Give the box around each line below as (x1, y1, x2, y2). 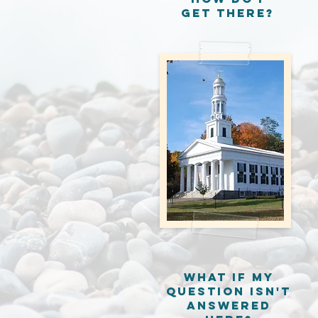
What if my (183, 270, 274, 284)
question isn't (166, 284, 291, 298)
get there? (180, 6, 274, 20)
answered (186, 298, 271, 312)
